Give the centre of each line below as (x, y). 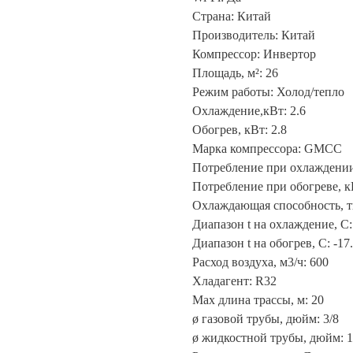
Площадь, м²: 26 (235, 73)
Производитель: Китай (254, 35)
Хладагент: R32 (234, 281)
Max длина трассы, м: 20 (258, 300)
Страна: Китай (232, 17)
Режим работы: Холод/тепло (268, 92)
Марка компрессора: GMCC (267, 149)
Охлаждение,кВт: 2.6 (249, 111)
